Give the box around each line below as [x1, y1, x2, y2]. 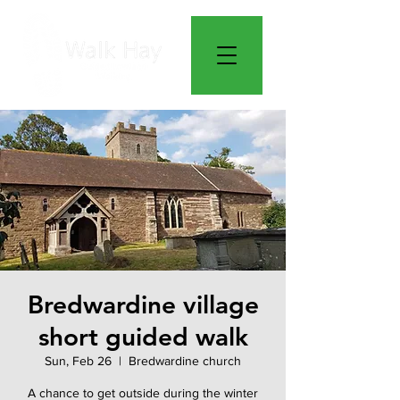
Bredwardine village [27, 289, 259, 321]
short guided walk [37, 321, 248, 353]
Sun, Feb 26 [45, 354, 112, 369]
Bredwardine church [129, 354, 241, 369]
